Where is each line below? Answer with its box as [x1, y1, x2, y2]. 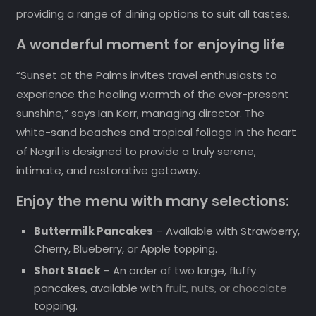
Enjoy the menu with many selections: [16, 191, 289, 212]
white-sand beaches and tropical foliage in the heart [16, 125, 296, 140]
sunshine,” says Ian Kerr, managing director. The [16, 106, 265, 121]
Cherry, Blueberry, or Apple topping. [33, 241, 217, 257]
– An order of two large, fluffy [99, 263, 256, 279]
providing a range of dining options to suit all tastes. [16, 6, 290, 22]
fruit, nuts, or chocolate [164, 281, 287, 296]
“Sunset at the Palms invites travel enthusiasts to [16, 68, 277, 83]
